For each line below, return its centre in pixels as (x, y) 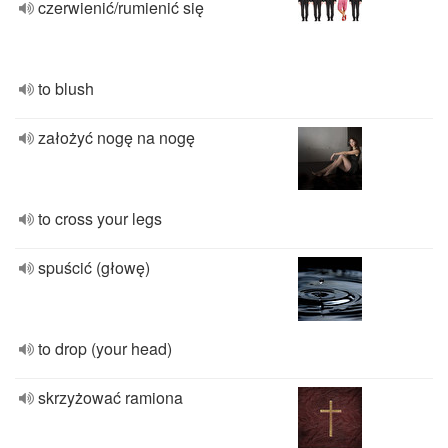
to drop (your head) (105, 348)
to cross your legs (100, 218)
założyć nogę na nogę (116, 137)
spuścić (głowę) (94, 267)
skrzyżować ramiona (110, 397)
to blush (66, 88)
